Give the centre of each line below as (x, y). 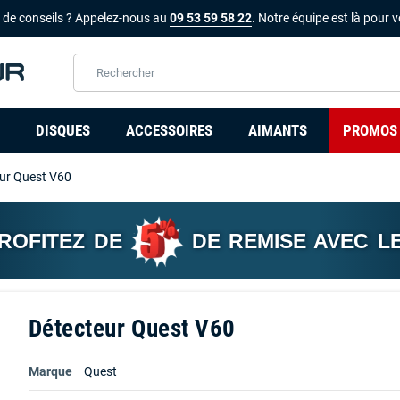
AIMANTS (277, 131)
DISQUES (62, 131)
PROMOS (370, 131)
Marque (50, 371)
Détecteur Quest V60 (132, 328)
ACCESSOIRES (169, 131)
